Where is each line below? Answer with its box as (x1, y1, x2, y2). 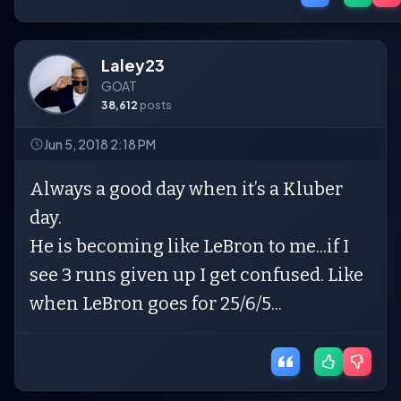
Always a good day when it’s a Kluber (30, 178, 343, 200)
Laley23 (101, 55, 165, 75)
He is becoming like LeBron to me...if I (30, 235, 349, 257)
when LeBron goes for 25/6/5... (30, 293, 286, 314)
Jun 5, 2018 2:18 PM (44, 136, 156, 152)
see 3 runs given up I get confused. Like (30, 264, 363, 286)
